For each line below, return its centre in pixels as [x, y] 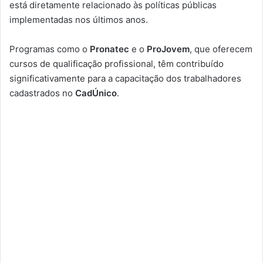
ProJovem [168, 49]
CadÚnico [96, 93]
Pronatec [111, 49]
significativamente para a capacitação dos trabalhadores [125, 78]
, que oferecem [221, 49]
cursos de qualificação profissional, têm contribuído [117, 63]
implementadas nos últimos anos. [79, 19]
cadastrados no [42, 93]
